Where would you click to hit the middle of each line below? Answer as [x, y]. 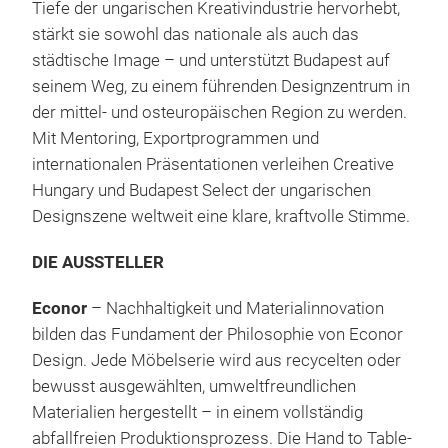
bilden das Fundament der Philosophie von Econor [217, 335]
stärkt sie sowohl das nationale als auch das [195, 35]
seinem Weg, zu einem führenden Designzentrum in [221, 87]
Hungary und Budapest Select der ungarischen [201, 191]
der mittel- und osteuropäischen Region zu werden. [219, 113]
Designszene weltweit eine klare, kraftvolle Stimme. [221, 217]
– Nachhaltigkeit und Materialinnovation [237, 309]
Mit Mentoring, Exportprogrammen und [175, 139]
